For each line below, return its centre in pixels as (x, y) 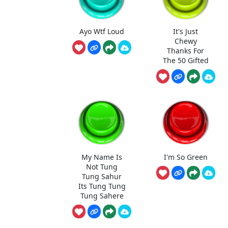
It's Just (186, 32)
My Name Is (102, 157)
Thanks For (186, 51)
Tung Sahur (102, 176)
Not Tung (102, 166)
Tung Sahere (102, 195)
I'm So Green (186, 157)
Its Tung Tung (102, 186)
